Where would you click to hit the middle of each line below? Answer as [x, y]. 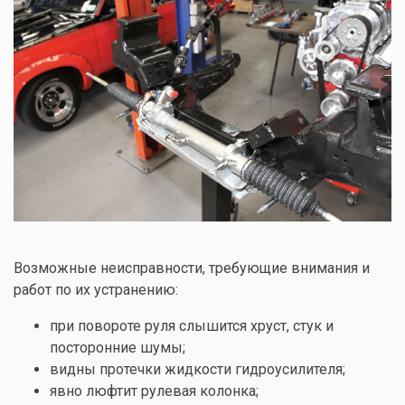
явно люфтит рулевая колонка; [154, 391]
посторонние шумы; [118, 347]
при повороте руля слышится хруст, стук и [192, 325]
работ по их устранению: [96, 289]
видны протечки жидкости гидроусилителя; [198, 369]
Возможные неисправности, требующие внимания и [192, 268]
